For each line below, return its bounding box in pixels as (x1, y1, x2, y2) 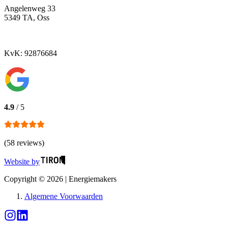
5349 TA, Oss (4, 13, 49, 22)
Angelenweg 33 (4, 4, 55, 13)
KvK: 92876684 (4, 48, 57, 58)
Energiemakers (69, 174, 117, 183)
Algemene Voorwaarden (24, 191, 103, 201)
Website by (4, 157, 40, 166)
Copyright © (4, 174, 47, 183)
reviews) (15, 138, 44, 147)
